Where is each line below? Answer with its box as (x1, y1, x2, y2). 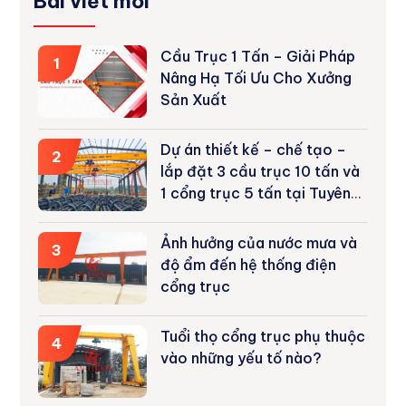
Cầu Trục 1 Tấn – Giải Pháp (160, 46, 356, 65)
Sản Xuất (160, 90, 227, 109)
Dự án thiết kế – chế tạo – (160, 140, 347, 159)
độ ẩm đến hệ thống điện (160, 255, 337, 274)
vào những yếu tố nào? (160, 348, 323, 367)
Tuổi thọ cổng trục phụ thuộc (160, 326, 366, 345)
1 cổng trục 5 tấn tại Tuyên (160, 183, 352, 202)
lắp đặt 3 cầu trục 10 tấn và (160, 161, 361, 180)
